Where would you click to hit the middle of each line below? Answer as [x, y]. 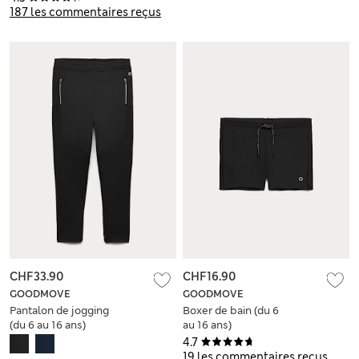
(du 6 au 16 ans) [48, 325]
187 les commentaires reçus [85, 12]
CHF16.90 [209, 276]
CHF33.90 [36, 276]
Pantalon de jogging [59, 310]
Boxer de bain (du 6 [231, 310]
